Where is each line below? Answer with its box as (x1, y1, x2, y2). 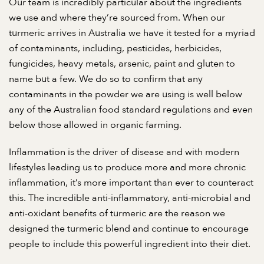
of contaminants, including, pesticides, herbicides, (9, 42, 222, 55)
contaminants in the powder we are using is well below (9, 88, 242, 101)
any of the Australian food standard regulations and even (9, 103, 253, 116)
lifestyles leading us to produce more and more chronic (9, 161, 246, 174)
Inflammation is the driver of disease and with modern (9, 146, 239, 159)
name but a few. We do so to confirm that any (9, 72, 203, 85)
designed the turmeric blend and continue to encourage (9, 222, 249, 235)
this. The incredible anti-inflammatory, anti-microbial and (9, 192, 250, 204)
